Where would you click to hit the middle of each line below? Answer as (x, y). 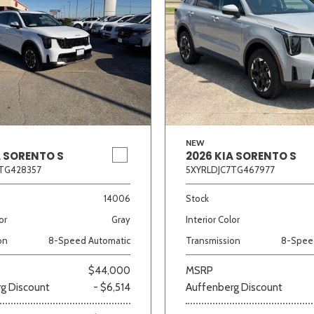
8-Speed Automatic (89, 240)
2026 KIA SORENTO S (241, 156)
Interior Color (213, 219)
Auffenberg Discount (234, 287)
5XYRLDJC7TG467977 (230, 169)
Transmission (213, 240)
